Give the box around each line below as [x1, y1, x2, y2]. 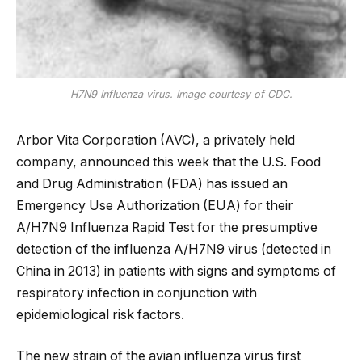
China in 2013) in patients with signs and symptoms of [16, 263, 336, 279]
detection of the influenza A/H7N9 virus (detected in [16, 241, 331, 257]
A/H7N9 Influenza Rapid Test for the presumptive [16, 219, 318, 235]
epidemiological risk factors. [16, 306, 184, 322]
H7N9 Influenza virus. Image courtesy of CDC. [69, 87, 293, 100]
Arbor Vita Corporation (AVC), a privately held [16, 132, 295, 148]
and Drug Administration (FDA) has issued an [16, 175, 288, 192]
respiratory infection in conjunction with [16, 284, 257, 301]
